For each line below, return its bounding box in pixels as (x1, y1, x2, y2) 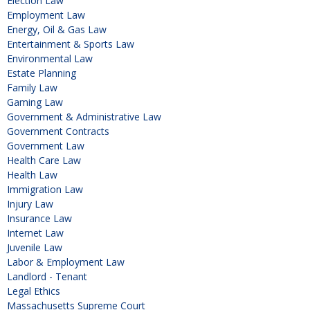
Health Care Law (7, 153, 81, 167)
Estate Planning (7, 66, 76, 80)
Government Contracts (7, 124, 109, 138)
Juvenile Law (7, 240, 62, 254)
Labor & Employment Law (7, 255, 125, 268)
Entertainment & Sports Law (7, 37, 134, 51)
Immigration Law (7, 182, 83, 196)
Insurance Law (7, 211, 72, 225)
